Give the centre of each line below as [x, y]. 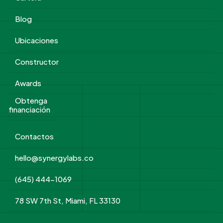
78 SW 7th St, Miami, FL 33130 [67, 201]
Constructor [37, 62]
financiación [29, 110]
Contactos [34, 136]
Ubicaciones [36, 40]
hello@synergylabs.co [54, 158]
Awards [28, 83]
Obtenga [31, 101]
